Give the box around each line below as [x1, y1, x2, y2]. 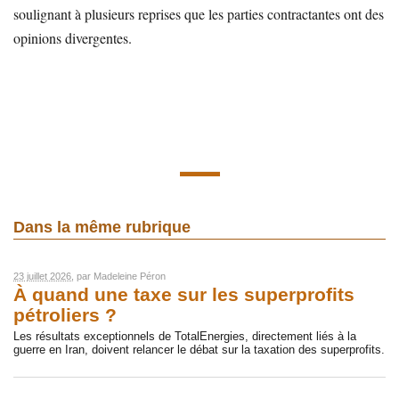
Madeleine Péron [94, 271, 166, 282]
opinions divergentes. [13, 28, 132, 47]
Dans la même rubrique [13, 217, 191, 236]
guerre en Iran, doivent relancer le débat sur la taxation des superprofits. [13, 343, 385, 357]
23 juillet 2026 [13, 271, 71, 282]
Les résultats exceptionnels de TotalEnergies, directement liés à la [13, 330, 356, 344]
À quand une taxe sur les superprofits [13, 284, 354, 306]
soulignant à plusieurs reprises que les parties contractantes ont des [13, 4, 384, 23]
